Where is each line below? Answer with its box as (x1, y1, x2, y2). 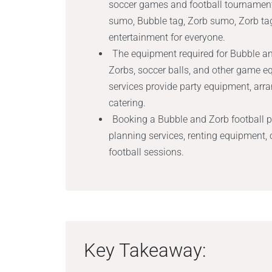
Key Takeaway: (83, 239, 206, 262)
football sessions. (109, 146, 185, 158)
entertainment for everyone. (109, 32, 226, 43)
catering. (109, 97, 146, 109)
